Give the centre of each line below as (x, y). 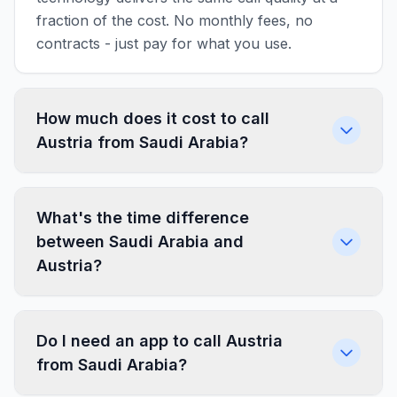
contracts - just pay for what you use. (164, 43)
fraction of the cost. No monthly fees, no (175, 20)
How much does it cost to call (153, 118)
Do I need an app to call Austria (160, 341)
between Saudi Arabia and (140, 241)
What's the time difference (143, 218)
